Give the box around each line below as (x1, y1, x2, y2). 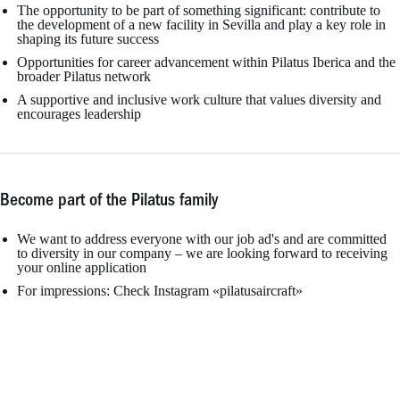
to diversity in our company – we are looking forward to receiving (17, 246, 387, 262)
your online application (17, 260, 146, 276)
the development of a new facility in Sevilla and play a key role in (17, 17, 386, 33)
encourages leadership (17, 106, 141, 122)
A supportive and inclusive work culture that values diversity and (17, 92, 381, 108)
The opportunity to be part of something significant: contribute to (17, 3, 380, 19)
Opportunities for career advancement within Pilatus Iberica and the (17, 54, 396, 71)
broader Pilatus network (17, 69, 151, 85)
